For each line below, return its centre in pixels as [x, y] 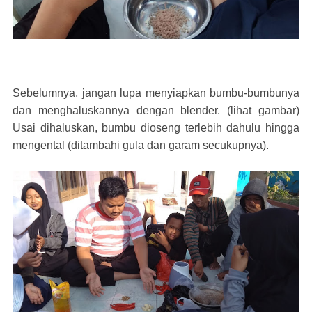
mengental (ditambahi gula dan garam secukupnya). [141, 145]
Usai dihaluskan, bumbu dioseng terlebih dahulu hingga [156, 127]
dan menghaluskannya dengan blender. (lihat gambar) [156, 110]
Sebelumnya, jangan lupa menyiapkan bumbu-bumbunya [156, 93]
